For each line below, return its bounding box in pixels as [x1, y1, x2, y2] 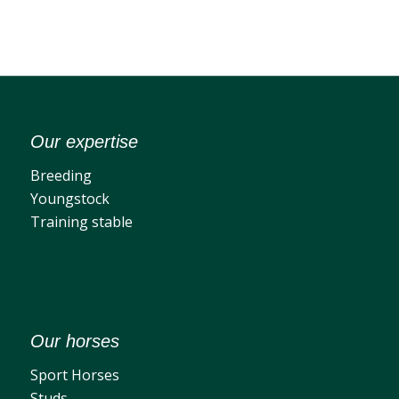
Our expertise [29, 132, 138, 152]
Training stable [29, 211, 133, 232]
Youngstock [29, 188, 110, 208]
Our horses [29, 331, 119, 352]
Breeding [29, 165, 92, 185]
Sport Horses [29, 364, 119, 385]
